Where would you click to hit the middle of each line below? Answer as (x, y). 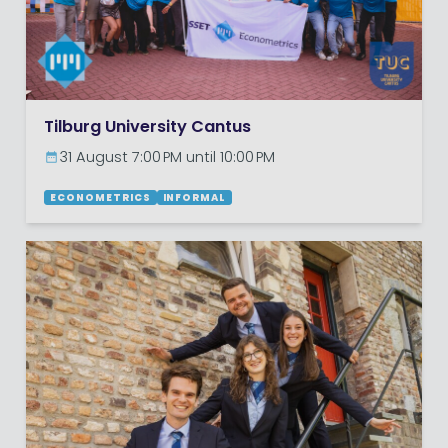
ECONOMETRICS (100, 198)
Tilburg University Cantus (148, 128)
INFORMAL (194, 198)
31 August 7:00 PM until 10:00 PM (166, 159)
